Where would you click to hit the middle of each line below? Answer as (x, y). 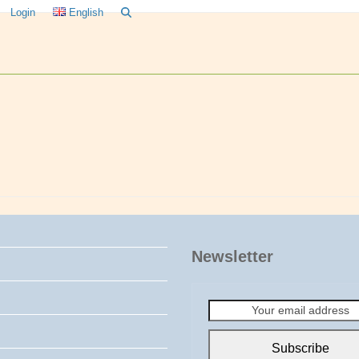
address (228, 340)
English (87, 12)
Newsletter (232, 256)
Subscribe (301, 348)
